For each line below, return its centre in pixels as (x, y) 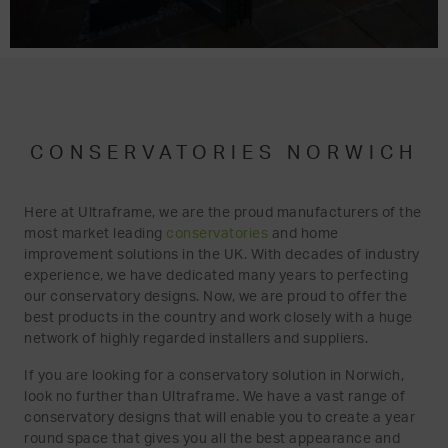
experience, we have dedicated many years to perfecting (216, 275)
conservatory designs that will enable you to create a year (219, 417)
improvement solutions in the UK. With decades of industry (222, 254)
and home (303, 233)
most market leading (95, 233)
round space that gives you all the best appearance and (212, 438)
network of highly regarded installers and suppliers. (198, 338)
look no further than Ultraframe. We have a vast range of (214, 396)
